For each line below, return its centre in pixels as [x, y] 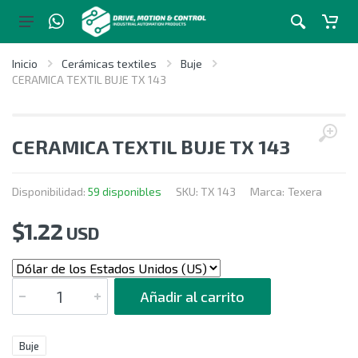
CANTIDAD [35, 281]
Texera [305, 191]
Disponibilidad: [50, 191]
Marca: [267, 191]
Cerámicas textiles [109, 64]
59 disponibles [125, 191]
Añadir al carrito [193, 296]
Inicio [25, 64]
